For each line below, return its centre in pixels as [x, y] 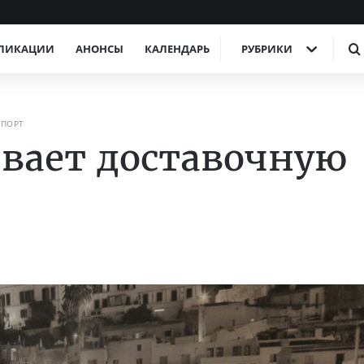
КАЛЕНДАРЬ [177, 49]
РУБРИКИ [267, 49]
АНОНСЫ [100, 49]
